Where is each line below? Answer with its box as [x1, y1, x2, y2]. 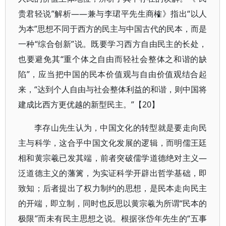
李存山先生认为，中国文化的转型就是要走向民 [34, 122, 207, 133]
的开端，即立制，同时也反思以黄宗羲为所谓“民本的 [18, 198, 207, 209]
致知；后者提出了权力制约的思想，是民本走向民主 [18, 183, 207, 194]
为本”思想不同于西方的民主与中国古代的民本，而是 [18, 23, 207, 34]
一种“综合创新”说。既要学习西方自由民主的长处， [18, 38, 207, 49]
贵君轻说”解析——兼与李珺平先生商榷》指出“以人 [18, 8, 207, 19]
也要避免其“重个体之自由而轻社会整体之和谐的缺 [18, 53, 207, 65]
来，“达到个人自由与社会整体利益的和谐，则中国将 [18, 84, 207, 95]
